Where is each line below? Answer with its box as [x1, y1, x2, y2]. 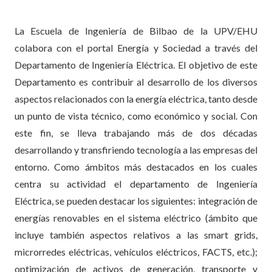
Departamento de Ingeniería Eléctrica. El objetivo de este [15, 58, 257, 70]
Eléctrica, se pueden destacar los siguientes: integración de [15, 194, 257, 206]
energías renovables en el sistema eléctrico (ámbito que [15, 211, 257, 223]
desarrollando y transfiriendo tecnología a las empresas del [15, 143, 257, 155]
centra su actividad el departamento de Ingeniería [15, 177, 257, 189]
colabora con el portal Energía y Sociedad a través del [15, 41, 257, 53]
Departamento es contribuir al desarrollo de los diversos [15, 75, 257, 87]
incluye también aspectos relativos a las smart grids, [15, 228, 257, 240]
